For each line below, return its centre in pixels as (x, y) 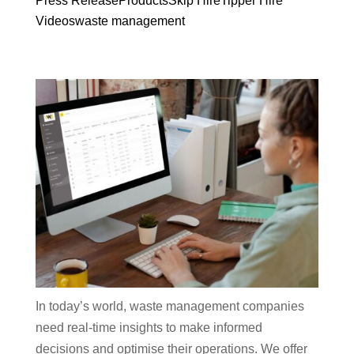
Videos (55, 21)
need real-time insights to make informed (149, 327)
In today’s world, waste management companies (169, 306)
